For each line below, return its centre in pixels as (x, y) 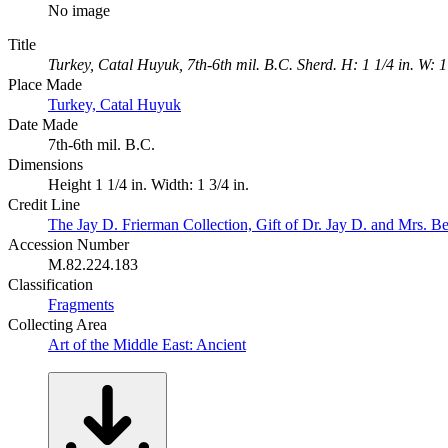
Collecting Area (57, 324)
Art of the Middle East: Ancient (147, 344)
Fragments (81, 304)
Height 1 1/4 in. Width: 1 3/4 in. (148, 184)
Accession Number (68, 244)
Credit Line (44, 204)
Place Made (45, 84)
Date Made (43, 124)
